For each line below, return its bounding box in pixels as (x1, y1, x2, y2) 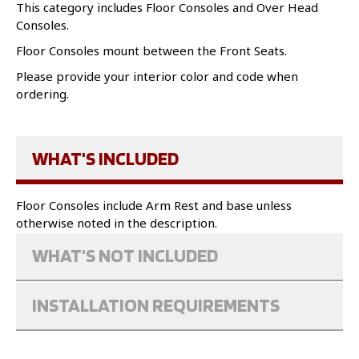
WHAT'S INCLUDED (32, 147, 179, 171)
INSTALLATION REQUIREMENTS (32, 293, 280, 317)
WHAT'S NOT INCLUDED (32, 244, 218, 268)
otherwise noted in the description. (16, 215, 217, 232)
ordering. (16, 86, 69, 103)
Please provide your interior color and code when (16, 68, 298, 85)
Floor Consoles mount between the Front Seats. (16, 42, 287, 59)
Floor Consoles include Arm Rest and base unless (16, 197, 292, 214)
